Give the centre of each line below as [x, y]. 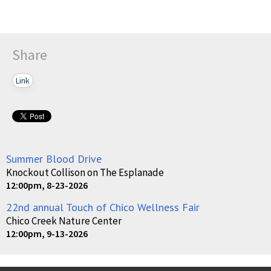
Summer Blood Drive [54, 158]
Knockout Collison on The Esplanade [85, 172]
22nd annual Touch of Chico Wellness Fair [103, 207]
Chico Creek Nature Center [64, 220]
